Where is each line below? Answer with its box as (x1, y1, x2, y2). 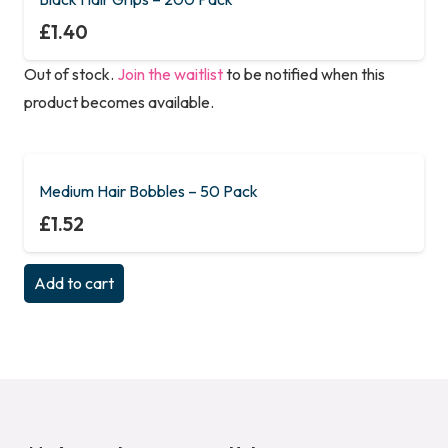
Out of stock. (24, 63, 117, 84)
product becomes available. (24, 91, 214, 112)
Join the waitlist (117, 63, 223, 84)
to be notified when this (223, 63, 385, 84)
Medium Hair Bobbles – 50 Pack (39, 181, 258, 202)
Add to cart (34, 273, 114, 294)
